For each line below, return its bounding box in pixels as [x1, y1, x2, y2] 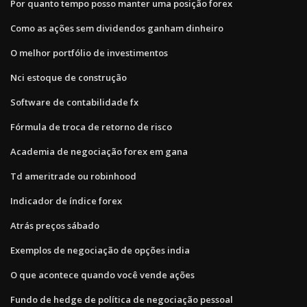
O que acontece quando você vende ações [10, 268, 195, 281]
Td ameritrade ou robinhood [10, 169, 136, 182]
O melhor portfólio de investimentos [10, 46, 168, 59]
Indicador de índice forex [10, 194, 122, 207]
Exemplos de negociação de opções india [10, 243, 190, 256]
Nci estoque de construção [10, 71, 127, 84]
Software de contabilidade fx [10, 95, 138, 108]
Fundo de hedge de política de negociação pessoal [10, 293, 233, 306]
